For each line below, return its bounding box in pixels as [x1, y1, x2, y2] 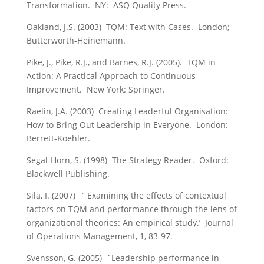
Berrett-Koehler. [26, 133, 90, 144]
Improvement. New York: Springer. [26, 84, 165, 95]
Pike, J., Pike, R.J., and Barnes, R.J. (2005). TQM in [26, 57, 216, 68]
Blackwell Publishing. [26, 168, 110, 179]
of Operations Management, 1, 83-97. [26, 230, 173, 242]
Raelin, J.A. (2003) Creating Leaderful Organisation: [26, 105, 230, 117]
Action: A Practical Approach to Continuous [26, 70, 196, 81]
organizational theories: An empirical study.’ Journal [26, 217, 233, 228]
